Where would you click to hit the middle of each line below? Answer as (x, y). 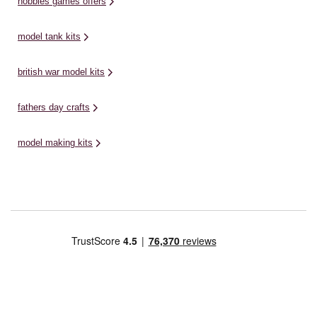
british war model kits (61, 71)
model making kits (55, 142)
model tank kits (49, 36)
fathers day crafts (54, 107)
